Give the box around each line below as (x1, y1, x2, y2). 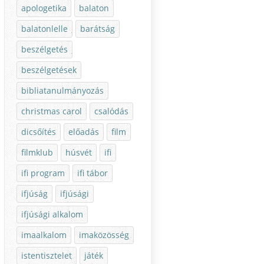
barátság (80, 23, 115, 35)
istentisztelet (21, 250, 72, 262)
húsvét (65, 147, 92, 159)
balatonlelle (21, 23, 68, 35)
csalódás (94, 105, 128, 117)
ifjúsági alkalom (21, 209, 83, 220)
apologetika (21, 2, 67, 14)
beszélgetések (21, 64, 77, 76)
